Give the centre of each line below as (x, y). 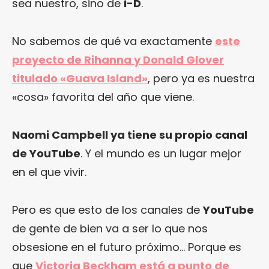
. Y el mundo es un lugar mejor (161, 153)
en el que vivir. (49, 172)
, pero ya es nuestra (201, 78)
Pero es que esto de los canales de (107, 210)
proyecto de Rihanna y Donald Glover (118, 59)
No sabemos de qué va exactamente (113, 41)
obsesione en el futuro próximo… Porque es (127, 247)
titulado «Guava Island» (80, 78)
